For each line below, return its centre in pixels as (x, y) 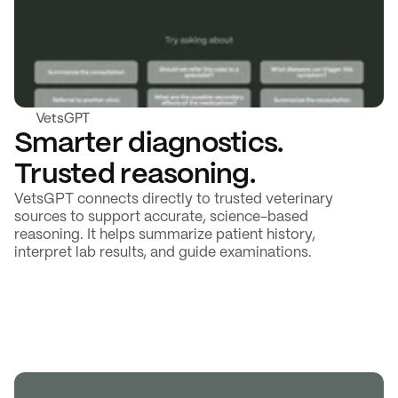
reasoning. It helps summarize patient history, (165, 235)
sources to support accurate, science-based (161, 217)
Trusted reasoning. (135, 175)
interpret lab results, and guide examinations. (163, 253)
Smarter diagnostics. (149, 144)
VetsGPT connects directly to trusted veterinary (174, 199)
